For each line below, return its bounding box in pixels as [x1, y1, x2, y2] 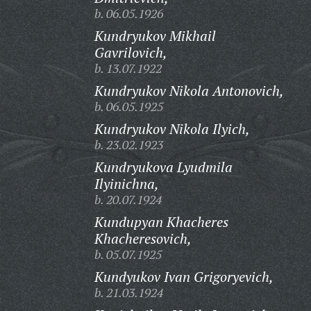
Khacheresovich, [94, 229, 192, 248]
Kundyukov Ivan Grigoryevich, [94, 267, 274, 286]
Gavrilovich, [94, 43, 167, 62]
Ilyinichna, [94, 174, 159, 193]
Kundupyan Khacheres [94, 212, 228, 231]
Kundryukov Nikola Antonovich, [94, 81, 284, 100]
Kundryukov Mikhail [94, 26, 216, 45]
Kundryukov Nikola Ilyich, [94, 119, 250, 138]
